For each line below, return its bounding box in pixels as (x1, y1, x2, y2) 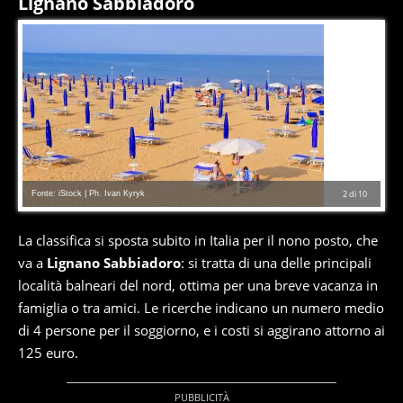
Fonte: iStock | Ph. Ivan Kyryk (31, 189, 145, 198)
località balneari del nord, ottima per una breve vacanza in (18, 276, 378, 294)
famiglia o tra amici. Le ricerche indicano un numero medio (18, 299, 384, 317)
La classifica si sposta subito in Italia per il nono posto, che (18, 231, 378, 249)
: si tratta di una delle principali (181, 254, 372, 272)
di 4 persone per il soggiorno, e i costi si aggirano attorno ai (18, 321, 385, 339)
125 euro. (18, 344, 78, 362)
